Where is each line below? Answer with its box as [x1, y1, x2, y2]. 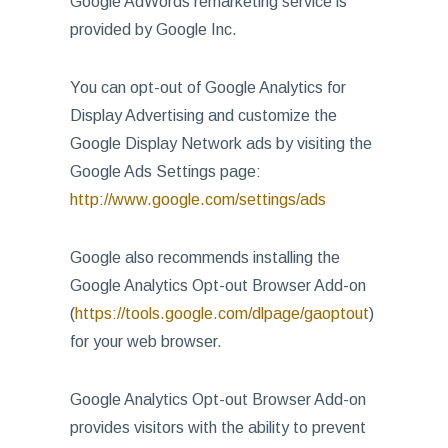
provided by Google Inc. [69, 21, 237, 38]
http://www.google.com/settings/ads [69, 191, 326, 208]
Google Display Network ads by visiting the [69, 135, 372, 152]
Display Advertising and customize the [69, 107, 337, 124]
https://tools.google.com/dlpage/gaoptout [74, 305, 369, 322]
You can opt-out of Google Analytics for [69, 79, 346, 96]
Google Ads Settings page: [69, 163, 261, 180]
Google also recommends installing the [69, 249, 340, 266]
